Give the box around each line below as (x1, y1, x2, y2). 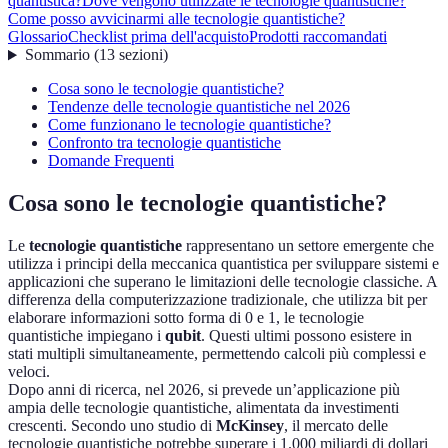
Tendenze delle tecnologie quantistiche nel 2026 (48, 98, 350, 116)
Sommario (24, 46, 90, 64)
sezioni (118, 46, 163, 64)
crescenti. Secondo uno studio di (8, 417, 216, 435)
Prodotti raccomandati (249, 28, 387, 46)
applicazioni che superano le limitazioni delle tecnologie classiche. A (8, 273, 437, 291)
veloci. (8, 363, 50, 381)
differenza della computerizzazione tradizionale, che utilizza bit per (8, 291, 427, 309)
